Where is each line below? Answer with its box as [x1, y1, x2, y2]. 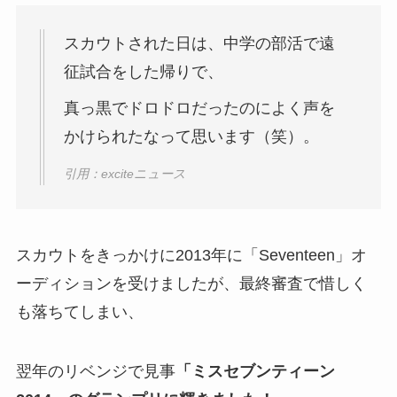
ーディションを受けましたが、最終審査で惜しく [15, 274, 367, 292]
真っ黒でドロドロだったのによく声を [63, 98, 335, 117]
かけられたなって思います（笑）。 [63, 127, 319, 145]
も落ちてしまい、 [15, 302, 144, 321]
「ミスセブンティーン [175, 362, 335, 381]
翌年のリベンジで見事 [15, 362, 175, 381]
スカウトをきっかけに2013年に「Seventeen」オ [15, 245, 367, 264]
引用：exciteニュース [63, 166, 186, 181]
